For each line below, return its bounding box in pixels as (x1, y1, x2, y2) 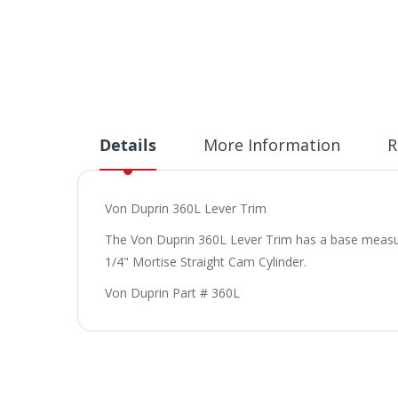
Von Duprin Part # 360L (105, 284, 240, 302)
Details (99, 134, 156, 157)
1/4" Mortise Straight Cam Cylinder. (105, 253, 306, 271)
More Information (203, 134, 340, 156)
